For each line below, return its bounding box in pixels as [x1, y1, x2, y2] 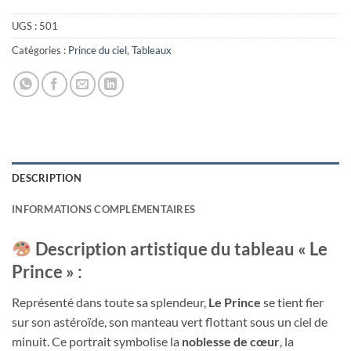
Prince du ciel [68, 43, 127, 56]
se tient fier [261, 294, 324, 309]
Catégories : [12, 43, 68, 56]
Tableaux [132, 43, 172, 56]
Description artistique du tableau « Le [31, 238, 327, 260]
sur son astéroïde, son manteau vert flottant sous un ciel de [12, 313, 327, 329]
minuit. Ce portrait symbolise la [12, 333, 182, 349]
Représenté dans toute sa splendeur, [12, 294, 208, 309]
